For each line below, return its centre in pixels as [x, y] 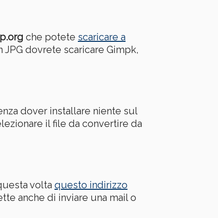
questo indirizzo [91, 185]
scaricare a [102, 37]
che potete [51, 37]
